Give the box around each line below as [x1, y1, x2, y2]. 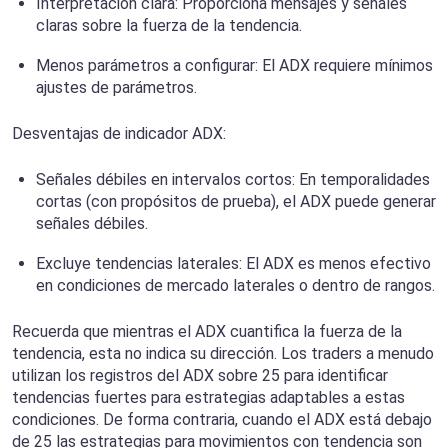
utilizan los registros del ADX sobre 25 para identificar [12, 366, 388, 386]
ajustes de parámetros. [36, 78, 197, 98]
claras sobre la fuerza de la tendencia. [36, 16, 302, 36]
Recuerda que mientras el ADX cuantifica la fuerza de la [12, 322, 402, 342]
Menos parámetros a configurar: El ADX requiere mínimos [36, 56, 433, 76]
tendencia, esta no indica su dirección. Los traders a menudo [12, 344, 434, 364]
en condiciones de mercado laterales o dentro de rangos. [36, 276, 435, 296]
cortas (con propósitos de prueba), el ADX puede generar [36, 192, 436, 212]
